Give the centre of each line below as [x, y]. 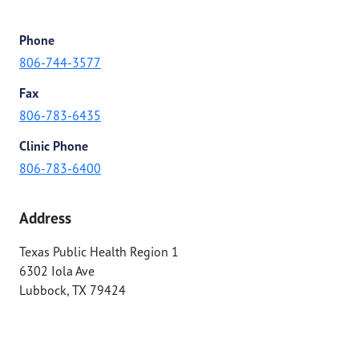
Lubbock [43, 290]
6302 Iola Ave [57, 270]
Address [45, 217]
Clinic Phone [54, 145]
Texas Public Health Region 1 [99, 251]
